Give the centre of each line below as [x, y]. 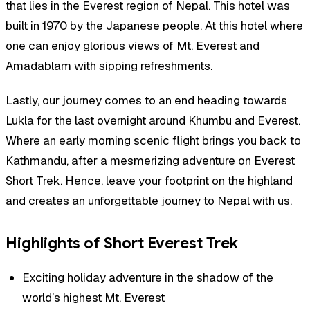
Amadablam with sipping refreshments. [109, 65]
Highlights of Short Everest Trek [122, 244]
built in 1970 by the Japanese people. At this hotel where [154, 25]
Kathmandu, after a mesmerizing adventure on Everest [150, 161]
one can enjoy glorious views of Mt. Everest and [133, 45]
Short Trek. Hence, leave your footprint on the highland [149, 181]
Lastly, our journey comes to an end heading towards [146, 101]
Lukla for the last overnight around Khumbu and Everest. [153, 121]
